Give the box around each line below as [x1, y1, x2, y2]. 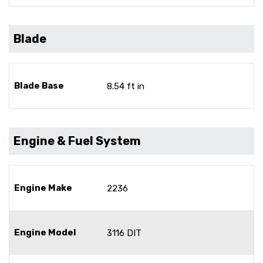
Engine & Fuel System [14, 133, 141, 148]
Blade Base [14, 80, 64, 91]
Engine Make [14, 182, 72, 193]
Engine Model [14, 227, 76, 238]
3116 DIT [107, 227, 141, 238]
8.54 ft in [107, 80, 144, 92]
